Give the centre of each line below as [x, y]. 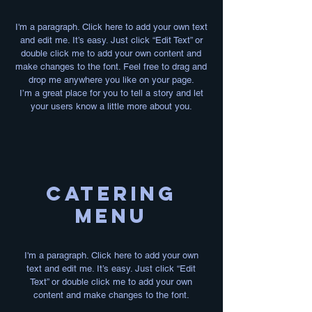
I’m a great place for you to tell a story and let [111, 93]
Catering [111, 194]
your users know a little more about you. [111, 106]
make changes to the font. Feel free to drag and [111, 67]
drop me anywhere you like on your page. [111, 80]
